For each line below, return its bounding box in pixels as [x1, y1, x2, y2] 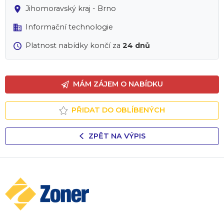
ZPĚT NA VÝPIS [88, 131, 145, 140]
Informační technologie [25, 22, 113, 31]
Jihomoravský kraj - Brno [25, 4, 116, 13]
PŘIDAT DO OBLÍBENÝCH [71, 105, 165, 115]
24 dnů [122, 41, 150, 50]
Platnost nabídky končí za [25, 41, 122, 50]
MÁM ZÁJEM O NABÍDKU [73, 79, 163, 89]
